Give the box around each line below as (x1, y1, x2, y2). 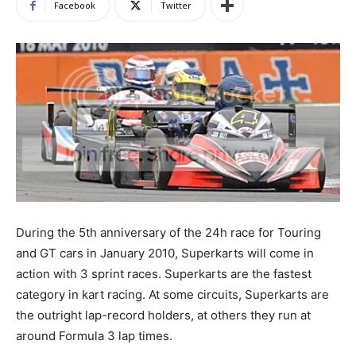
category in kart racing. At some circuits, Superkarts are (16, 287, 329, 303)
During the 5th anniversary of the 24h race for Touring (16, 225, 321, 241)
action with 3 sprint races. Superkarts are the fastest (16, 266, 311, 282)
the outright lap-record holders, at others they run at (16, 308, 311, 323)
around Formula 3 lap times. (16, 328, 172, 344)
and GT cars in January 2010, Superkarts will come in (16, 246, 314, 261)
